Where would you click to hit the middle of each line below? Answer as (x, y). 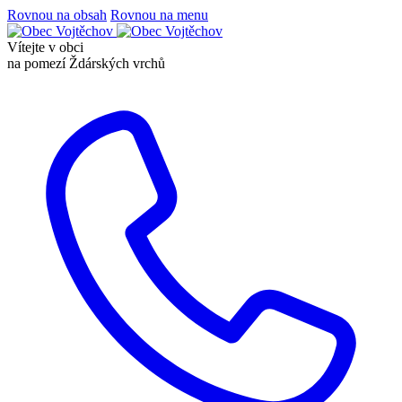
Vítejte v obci (45, 47)
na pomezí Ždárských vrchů (86, 63)
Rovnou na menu (159, 15)
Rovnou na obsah (57, 15)
